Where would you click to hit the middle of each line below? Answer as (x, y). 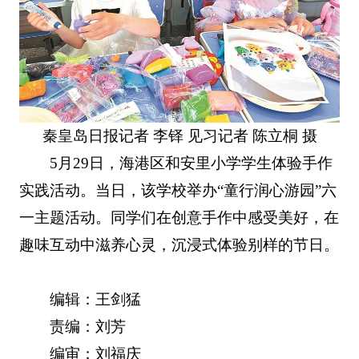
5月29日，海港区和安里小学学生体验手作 (192, 163)
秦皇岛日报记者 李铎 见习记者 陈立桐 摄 (179, 136)
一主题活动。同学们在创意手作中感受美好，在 (179, 218)
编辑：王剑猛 (96, 300)
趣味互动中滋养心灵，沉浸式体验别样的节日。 (179, 245)
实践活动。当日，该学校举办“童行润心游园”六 (177, 191)
